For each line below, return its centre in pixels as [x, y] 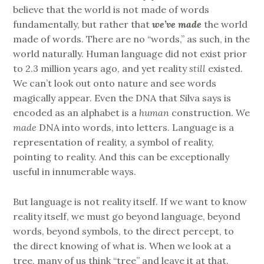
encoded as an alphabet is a [76, 113]
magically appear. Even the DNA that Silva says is [122, 98]
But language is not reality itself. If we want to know [130, 201]
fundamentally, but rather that [83, 24]
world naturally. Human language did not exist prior [130, 54]
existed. [225, 69]
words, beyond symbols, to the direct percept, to [124, 231]
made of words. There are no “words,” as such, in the [132, 39]
